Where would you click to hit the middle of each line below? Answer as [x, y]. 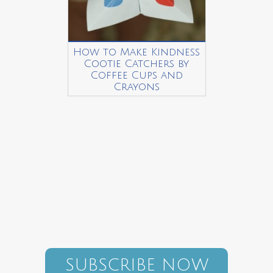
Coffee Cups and [136, 75]
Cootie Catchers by [136, 64]
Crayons [136, 87]
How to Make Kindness [136, 52]
